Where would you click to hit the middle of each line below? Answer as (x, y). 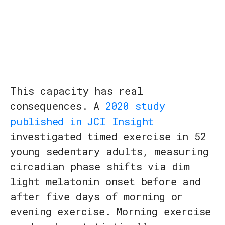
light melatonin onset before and (105, 182)
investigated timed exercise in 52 (108, 136)
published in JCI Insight (82, 121)
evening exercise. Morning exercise (111, 212)
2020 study (135, 106)
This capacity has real (77, 91)
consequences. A (58, 106)
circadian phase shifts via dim (100, 166)
